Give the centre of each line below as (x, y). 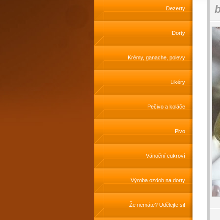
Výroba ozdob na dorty (158, 180)
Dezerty (176, 8)
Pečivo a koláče (166, 107)
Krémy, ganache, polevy (156, 57)
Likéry (178, 82)
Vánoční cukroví (165, 156)
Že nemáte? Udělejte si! (157, 205)
